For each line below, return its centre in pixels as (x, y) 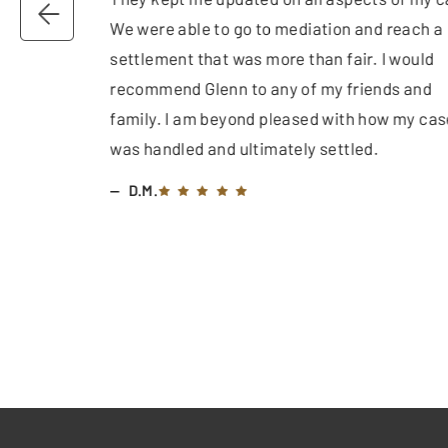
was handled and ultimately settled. (244, 147)
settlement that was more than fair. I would (272, 57)
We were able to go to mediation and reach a (276, 27)
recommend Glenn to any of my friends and (270, 87)
